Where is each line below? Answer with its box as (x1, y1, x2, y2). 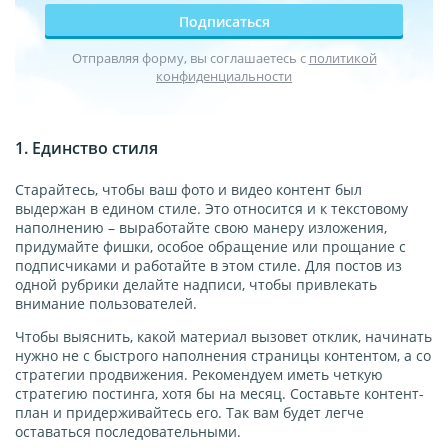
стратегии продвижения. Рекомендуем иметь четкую (15, 364, 383, 384)
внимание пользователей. (15, 293, 197, 313)
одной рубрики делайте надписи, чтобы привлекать (15, 274, 377, 294)
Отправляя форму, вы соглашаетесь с (71, 48, 309, 67)
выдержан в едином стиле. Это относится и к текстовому (15, 198, 408, 218)
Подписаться (178, 11, 270, 31)
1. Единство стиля (15, 136, 158, 159)
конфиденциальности (156, 66, 292, 85)
